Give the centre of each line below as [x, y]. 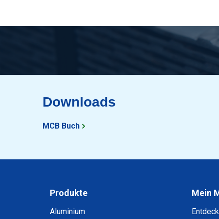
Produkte [69, 193]
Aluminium [67, 211]
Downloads [79, 102]
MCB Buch [61, 126]
